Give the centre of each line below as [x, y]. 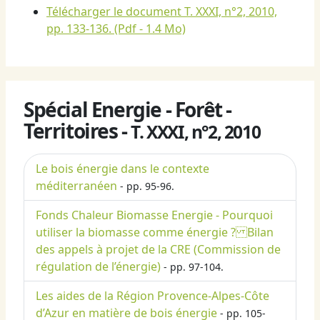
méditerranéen [76, 186]
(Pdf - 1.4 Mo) [149, 29]
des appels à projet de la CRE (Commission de [158, 250]
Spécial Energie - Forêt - [128, 110]
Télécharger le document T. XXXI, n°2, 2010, [162, 12]
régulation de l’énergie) [98, 267]
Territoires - [77, 131]
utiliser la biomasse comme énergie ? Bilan [155, 232]
